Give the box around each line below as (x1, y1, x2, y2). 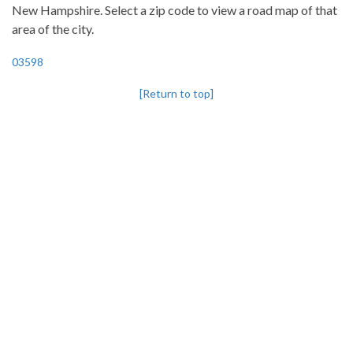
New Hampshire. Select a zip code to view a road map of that (12, 2, 337, 17)
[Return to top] (139, 87, 214, 100)
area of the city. (12, 21, 94, 36)
